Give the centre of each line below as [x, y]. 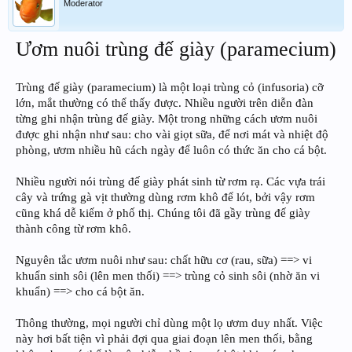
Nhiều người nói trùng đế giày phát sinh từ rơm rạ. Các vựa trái [170, 181]
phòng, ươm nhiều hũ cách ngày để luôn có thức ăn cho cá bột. [171, 150]
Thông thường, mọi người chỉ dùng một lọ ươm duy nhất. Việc [169, 323]
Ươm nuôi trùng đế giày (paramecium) [176, 49]
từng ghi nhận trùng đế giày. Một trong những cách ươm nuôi [167, 118]
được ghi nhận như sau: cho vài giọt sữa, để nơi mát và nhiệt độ [172, 134]
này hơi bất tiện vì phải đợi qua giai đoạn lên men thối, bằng [164, 338]
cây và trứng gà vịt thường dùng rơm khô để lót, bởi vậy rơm [165, 197]
